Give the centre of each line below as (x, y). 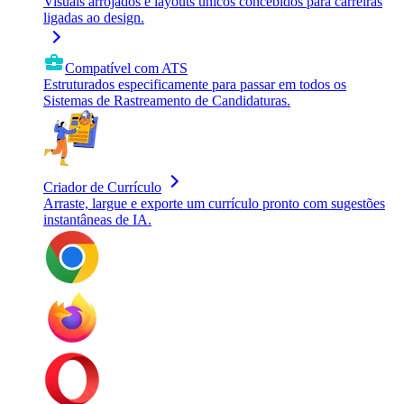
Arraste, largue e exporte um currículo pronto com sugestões (214, 203)
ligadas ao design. (94, 18)
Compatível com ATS (126, 68)
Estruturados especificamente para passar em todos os (195, 84)
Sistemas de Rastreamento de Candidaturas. (167, 101)
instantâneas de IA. (97, 220)
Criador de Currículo (102, 187)
